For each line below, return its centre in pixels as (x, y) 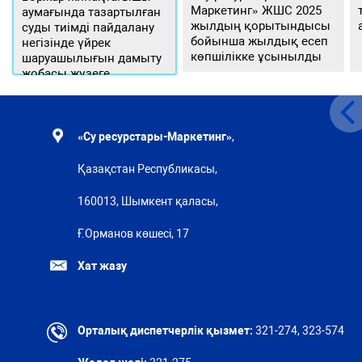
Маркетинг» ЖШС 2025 (257, 11)
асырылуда (55, 89)
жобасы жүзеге (66, 74)
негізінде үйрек (67, 43)
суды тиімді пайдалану (88, 28)
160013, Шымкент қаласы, (147, 202)
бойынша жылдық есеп (260, 42)
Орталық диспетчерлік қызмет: (165, 331)
